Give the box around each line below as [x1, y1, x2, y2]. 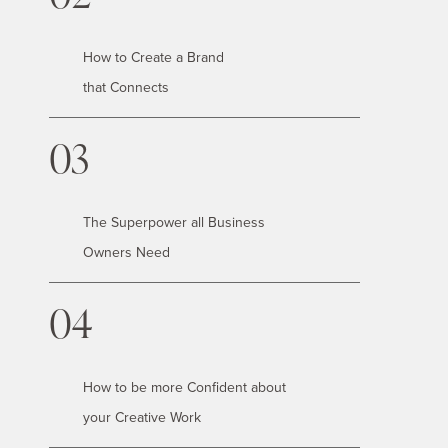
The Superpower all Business [83, 212, 265, 233]
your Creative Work [83, 407, 201, 428]
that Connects [83, 77, 169, 98]
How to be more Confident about [83, 377, 286, 398]
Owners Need [83, 242, 170, 263]
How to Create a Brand [83, 47, 224, 68]
